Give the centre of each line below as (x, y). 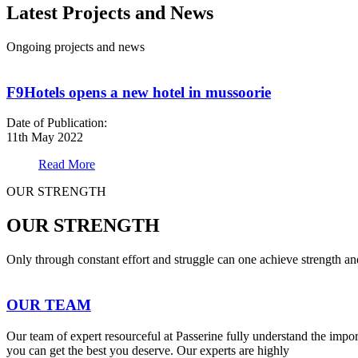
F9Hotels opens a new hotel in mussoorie (139, 92)
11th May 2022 (45, 137)
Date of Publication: (57, 123)
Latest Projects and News (110, 13)
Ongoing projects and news (76, 46)
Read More (67, 165)
